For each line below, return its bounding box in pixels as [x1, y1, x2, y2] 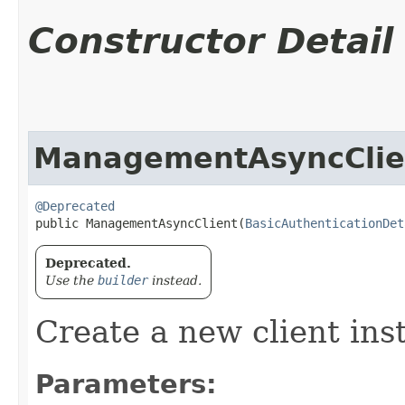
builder [98, 272, 148, 287]
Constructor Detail [28, 20, 393, 61]
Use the [45, 272, 98, 287]
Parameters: [35, 368, 217, 400]
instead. [148, 272, 202, 287]
